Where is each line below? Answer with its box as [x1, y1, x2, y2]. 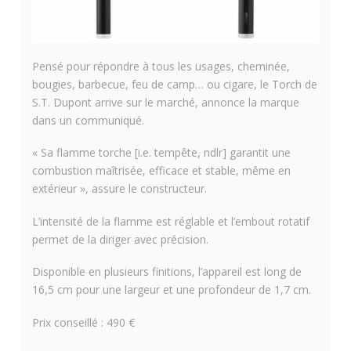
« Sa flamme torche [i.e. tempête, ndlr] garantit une [31, 145, 291, 161]
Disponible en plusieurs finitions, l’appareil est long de [31, 264, 302, 280]
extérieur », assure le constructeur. [31, 181, 207, 197]
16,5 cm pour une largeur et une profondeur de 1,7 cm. [31, 282, 311, 298]
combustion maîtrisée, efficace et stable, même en [31, 163, 291, 179]
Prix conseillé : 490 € [31, 314, 135, 330]
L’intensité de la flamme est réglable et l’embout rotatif [31, 213, 309, 229]
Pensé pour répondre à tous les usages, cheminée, [31, 59, 290, 74]
